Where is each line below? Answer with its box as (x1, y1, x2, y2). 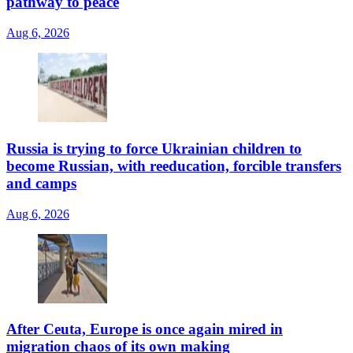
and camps (6, 174, 76, 191)
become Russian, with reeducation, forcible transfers (6, 157, 341, 174)
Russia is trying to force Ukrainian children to (6, 139, 302, 157)
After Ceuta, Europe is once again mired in (6, 321, 283, 338)
